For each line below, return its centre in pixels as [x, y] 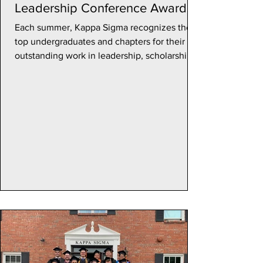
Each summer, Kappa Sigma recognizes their [106, 27]
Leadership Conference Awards [104, 8]
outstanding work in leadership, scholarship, [104, 55]
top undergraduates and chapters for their [100, 41]
